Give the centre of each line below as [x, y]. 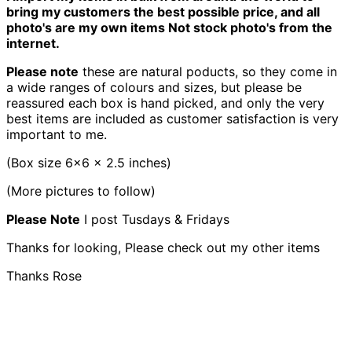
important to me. [57, 135]
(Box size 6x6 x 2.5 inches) [89, 163]
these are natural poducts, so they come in [208, 72]
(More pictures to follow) [83, 191]
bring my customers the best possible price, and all [163, 12]
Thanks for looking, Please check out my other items [163, 248]
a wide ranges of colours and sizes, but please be [154, 88]
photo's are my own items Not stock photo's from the [169, 28]
